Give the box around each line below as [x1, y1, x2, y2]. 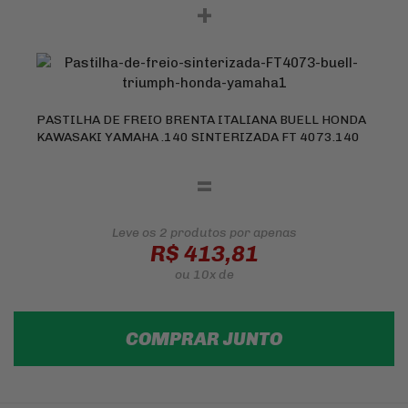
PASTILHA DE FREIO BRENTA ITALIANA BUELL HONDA [36, 112, 366, 127]
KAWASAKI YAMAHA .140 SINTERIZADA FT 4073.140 [36, 129, 360, 145]
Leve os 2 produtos [111, 225, 229, 240]
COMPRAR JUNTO [126, 328, 282, 350]
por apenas [229, 225, 297, 240]
